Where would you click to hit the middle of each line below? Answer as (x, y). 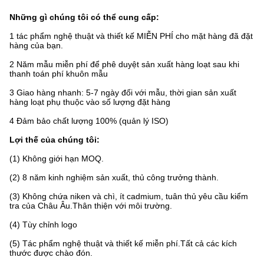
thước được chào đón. (51, 253)
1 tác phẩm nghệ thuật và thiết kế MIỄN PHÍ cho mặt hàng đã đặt (131, 36)
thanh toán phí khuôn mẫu (59, 74)
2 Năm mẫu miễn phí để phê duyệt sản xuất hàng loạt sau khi (124, 64)
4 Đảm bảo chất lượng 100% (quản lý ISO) (89, 121)
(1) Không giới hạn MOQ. (57, 159)
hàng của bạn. (36, 45)
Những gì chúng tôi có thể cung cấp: (84, 17)
